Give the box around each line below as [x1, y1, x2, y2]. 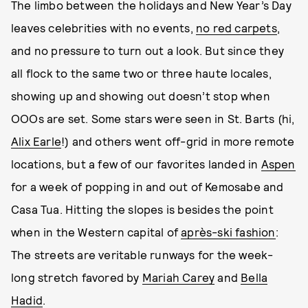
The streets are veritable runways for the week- [11, 247, 274, 261]
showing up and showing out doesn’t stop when [11, 89, 270, 102]
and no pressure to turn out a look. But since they [11, 43, 285, 57]
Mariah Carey [142, 270, 215, 284]
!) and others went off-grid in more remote [61, 134, 295, 148]
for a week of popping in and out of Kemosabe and [11, 179, 284, 193]
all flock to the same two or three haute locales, [11, 66, 272, 80]
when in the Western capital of [11, 225, 181, 239]
